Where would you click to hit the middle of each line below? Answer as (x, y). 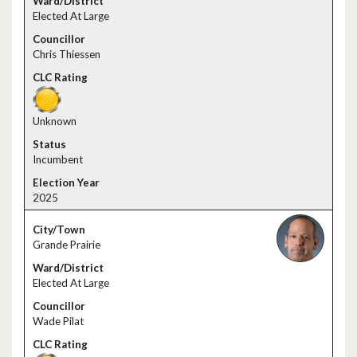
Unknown (55, 121)
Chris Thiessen (67, 54)
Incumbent (58, 159)
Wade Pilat (58, 321)
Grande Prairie (67, 245)
